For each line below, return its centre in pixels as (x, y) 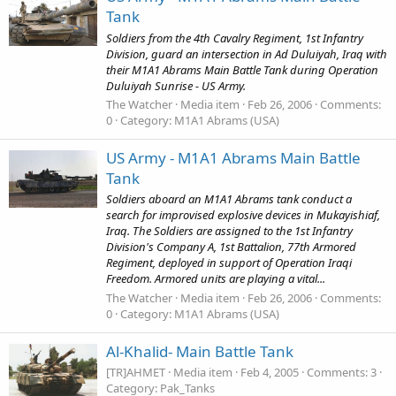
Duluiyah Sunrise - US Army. (176, 85)
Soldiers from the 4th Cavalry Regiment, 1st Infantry (235, 38)
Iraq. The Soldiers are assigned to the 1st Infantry (229, 231)
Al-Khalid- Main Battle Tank (200, 351)
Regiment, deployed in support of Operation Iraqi (229, 263)
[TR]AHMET (136, 373)
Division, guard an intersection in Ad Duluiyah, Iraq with (247, 53)
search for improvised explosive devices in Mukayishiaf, (243, 215)
